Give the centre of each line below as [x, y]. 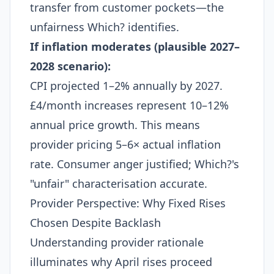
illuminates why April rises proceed [121, 262]
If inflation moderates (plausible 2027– [135, 46]
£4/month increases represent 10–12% [129, 105]
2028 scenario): [70, 66]
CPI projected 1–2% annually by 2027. [126, 86]
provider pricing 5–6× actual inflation [125, 144]
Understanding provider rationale [117, 242]
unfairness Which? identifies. [105, 27]
